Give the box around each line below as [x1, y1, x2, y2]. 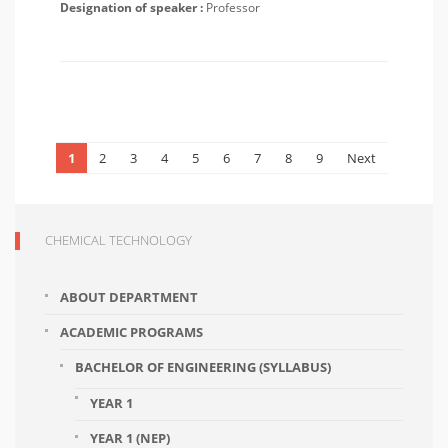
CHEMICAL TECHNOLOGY [45, 231, 192, 249]
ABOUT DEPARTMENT [60, 288, 198, 306]
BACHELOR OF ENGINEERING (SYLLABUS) [75, 358, 331, 376]
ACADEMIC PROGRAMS [60, 323, 203, 341]
